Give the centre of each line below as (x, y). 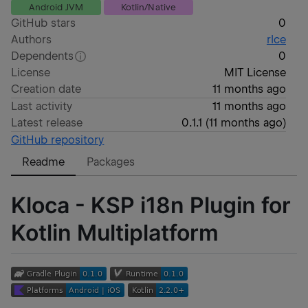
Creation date (46, 89)
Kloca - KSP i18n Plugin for (151, 205)
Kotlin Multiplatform (115, 232)
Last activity (42, 106)
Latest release (47, 123)
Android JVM (56, 7)
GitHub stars (44, 23)
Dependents (43, 56)
